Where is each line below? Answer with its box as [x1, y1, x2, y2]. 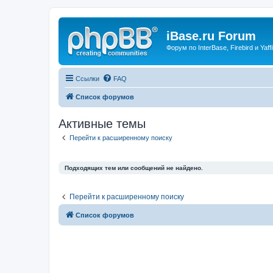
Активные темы [58, 116, 146, 130]
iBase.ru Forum [166, 29, 256, 43]
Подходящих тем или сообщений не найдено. [65, 165, 203, 171]
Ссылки [76, 74, 99, 82]
